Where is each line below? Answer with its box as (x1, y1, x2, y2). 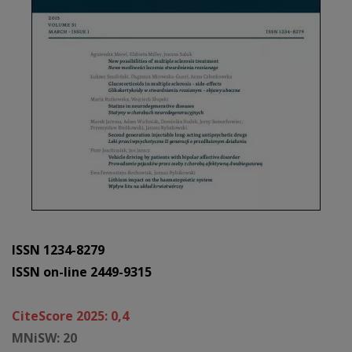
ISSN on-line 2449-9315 (12, 262, 155, 280)
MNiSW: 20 (12, 328, 77, 346)
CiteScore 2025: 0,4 (12, 306, 129, 324)
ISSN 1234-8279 (12, 240, 104, 258)
